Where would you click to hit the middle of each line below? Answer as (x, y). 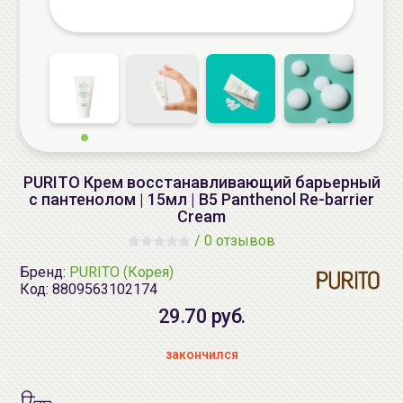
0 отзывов (240, 241)
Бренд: (45, 272)
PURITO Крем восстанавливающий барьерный (201, 182)
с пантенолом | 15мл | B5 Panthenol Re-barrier (201, 199)
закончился (201, 354)
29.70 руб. (201, 316)
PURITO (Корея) (121, 272)
